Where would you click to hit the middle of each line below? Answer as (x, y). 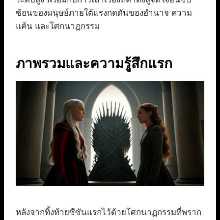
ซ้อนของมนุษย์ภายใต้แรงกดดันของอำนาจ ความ (104, 13)
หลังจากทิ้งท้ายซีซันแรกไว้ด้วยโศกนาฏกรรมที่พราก (109, 213)
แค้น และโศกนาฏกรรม (58, 26)
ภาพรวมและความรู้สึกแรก (94, 63)
